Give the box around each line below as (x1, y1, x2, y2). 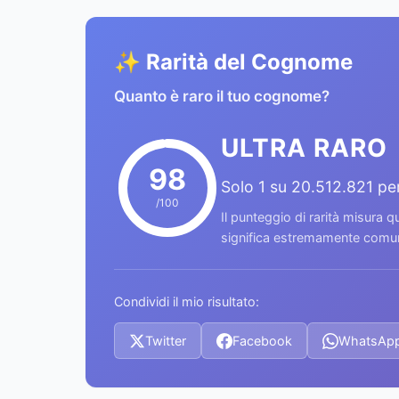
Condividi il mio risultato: (114, 294, 259, 309)
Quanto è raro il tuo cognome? (114, 87, 330, 105)
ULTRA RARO (221, 133, 387, 163)
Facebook (232, 333, 292, 348)
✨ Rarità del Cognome (114, 49, 353, 75)
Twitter (145, 333, 186, 348)
